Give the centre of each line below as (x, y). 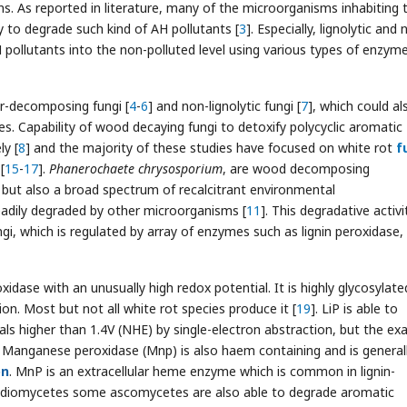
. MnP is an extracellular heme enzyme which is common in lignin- (202, 371)
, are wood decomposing (296, 169)
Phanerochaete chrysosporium (136, 169)
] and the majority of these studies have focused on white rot (211, 148)
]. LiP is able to (354, 308)
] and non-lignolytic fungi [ (224, 106)
